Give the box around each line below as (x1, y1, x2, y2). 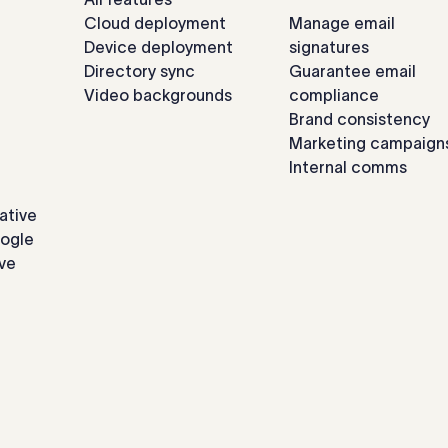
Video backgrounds (84, 86, 232, 104)
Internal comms (289, 158, 407, 176)
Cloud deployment (84, 14, 226, 32)
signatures (289, 38, 369, 56)
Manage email (289, 14, 395, 32)
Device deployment (84, 38, 233, 56)
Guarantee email (289, 62, 416, 80)
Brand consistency (289, 110, 430, 128)
